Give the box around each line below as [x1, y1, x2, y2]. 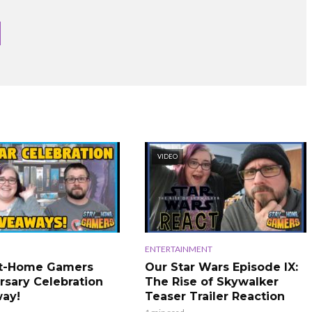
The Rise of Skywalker [144, 275, 279, 289]
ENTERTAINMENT [144, 244, 212, 255]
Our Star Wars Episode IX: [144, 260, 298, 274]
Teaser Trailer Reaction [144, 290, 285, 304]
